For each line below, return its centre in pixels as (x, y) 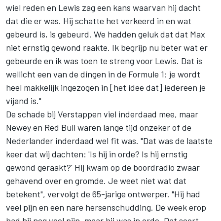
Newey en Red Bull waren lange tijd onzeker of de (99, 127)
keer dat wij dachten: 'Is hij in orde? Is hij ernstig (97, 154)
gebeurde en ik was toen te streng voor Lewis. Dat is (104, 60)
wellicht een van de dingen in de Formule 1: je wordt (103, 74)
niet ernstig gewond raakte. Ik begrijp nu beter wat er (107, 47)
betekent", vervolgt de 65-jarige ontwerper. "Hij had (103, 194)
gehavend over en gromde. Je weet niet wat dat (96, 180)
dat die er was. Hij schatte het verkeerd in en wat (99, 20)
